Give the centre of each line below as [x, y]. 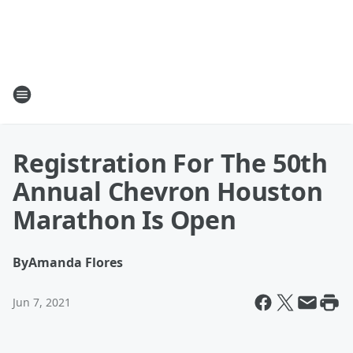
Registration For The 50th [170, 163]
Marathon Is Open [124, 219]
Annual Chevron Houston [168, 191]
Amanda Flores [76, 262]
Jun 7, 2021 [42, 302]
